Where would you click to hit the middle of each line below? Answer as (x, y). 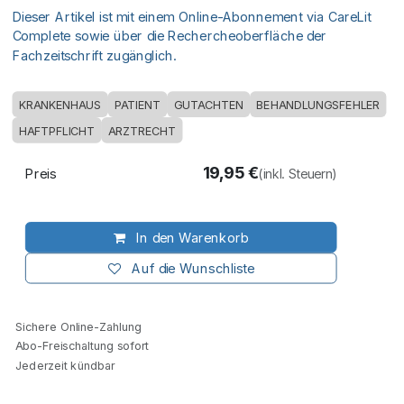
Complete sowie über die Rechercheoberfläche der (170, 37)
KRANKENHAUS (60, 105)
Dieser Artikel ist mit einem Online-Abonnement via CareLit (192, 17)
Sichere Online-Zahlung (77, 326)
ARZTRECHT (142, 131)
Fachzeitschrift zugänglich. (94, 55)
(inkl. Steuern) (298, 174)
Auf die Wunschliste (193, 268)
